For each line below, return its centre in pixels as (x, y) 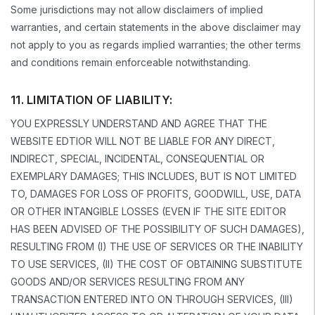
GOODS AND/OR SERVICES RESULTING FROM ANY (128, 281)
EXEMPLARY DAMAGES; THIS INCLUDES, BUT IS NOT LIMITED (154, 176)
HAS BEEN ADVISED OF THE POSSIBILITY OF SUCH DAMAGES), (157, 229)
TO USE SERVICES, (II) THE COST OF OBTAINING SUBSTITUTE (156, 264)
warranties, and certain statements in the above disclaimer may (156, 27)
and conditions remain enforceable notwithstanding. (130, 62)
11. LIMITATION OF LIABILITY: (91, 99)
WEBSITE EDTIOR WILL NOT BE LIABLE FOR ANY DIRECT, (143, 141)
